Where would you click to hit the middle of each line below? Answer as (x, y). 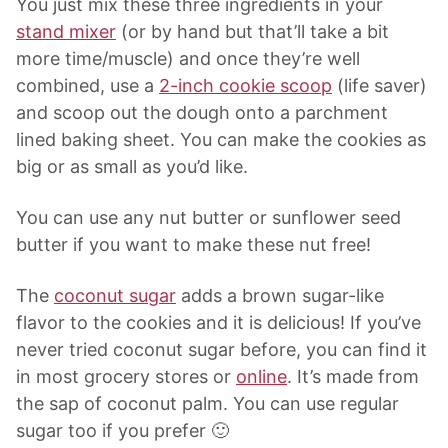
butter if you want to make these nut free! (193, 245)
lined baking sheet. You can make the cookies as (221, 140)
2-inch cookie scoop (245, 86)
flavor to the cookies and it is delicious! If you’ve (218, 323)
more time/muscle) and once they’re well (188, 59)
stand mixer (66, 32)
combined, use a (87, 86)
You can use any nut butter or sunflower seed (208, 218)
